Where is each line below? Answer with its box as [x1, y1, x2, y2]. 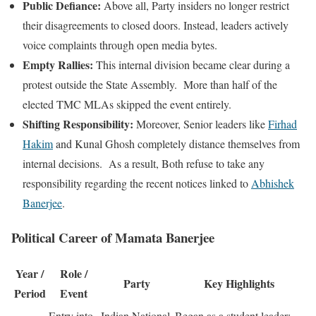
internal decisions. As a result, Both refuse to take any [23, 155, 265, 171]
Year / [16, 265, 44, 282]
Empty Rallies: [23, 56, 93, 73]
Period [13, 285, 46, 302]
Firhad [268, 116, 297, 131]
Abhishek [251, 175, 294, 190]
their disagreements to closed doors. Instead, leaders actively [23, 17, 288, 32]
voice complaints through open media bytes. [23, 37, 217, 52]
